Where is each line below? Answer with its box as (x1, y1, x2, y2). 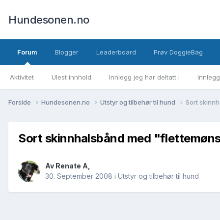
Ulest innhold (52, 73, 91, 81)
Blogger (55, 48, 79, 56)
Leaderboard (96, 48, 136, 56)
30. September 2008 (45, 172, 112, 181)
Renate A (55, 162, 88, 170)
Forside (8, 98, 32, 106)
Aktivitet (10, 73, 34, 81)
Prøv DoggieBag (154, 48, 203, 56)
